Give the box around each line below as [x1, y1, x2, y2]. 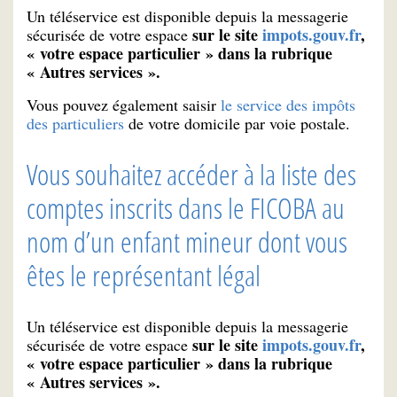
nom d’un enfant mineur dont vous [27, 222, 347, 261]
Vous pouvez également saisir [27, 93, 221, 115]
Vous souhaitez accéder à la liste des [27, 154, 356, 193]
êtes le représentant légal [27, 255, 261, 294]
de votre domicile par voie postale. [124, 112, 350, 134]
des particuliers [27, 112, 124, 134]
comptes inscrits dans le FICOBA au [27, 188, 345, 227]
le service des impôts [221, 93, 355, 115]
